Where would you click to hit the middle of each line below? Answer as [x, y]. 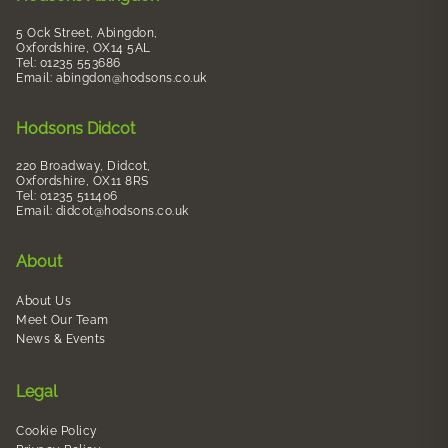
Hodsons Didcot [75, 129]
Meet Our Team [62, 320]
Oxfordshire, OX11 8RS [86, 181]
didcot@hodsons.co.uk [122, 211]
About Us [47, 301]
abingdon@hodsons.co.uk [131, 78]
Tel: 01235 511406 [70, 196]
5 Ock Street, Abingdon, [90, 33]
